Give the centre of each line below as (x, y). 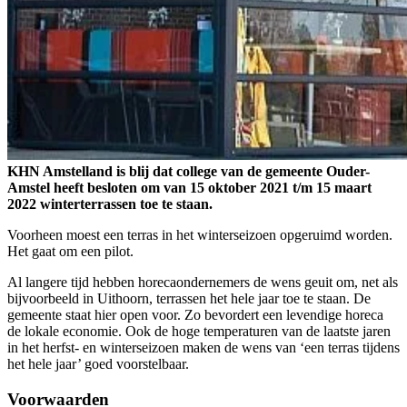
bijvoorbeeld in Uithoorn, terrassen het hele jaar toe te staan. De (189, 299)
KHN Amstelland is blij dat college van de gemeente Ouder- (189, 172)
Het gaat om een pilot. (70, 252)
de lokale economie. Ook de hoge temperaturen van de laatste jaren (199, 332)
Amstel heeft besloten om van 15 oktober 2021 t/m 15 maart (189, 188)
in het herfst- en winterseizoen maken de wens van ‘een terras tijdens (203, 348)
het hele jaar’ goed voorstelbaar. (98, 364)
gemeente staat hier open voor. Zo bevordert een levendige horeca (195, 315)
